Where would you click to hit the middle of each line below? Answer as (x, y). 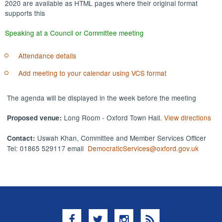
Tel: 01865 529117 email (48, 148)
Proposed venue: (36, 117)
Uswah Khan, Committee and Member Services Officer (123, 138)
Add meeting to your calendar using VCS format (92, 73)
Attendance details (47, 55)
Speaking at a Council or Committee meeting (75, 33)
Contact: (22, 138)
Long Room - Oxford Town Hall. (114, 117)
